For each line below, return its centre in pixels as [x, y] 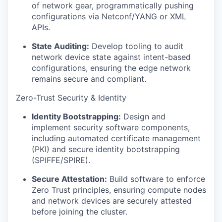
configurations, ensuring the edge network [111, 68]
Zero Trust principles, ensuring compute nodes [119, 190]
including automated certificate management [116, 139]
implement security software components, [111, 128]
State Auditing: [60, 46]
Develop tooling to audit [136, 46]
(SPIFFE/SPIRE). [61, 160]
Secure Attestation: [69, 179]
